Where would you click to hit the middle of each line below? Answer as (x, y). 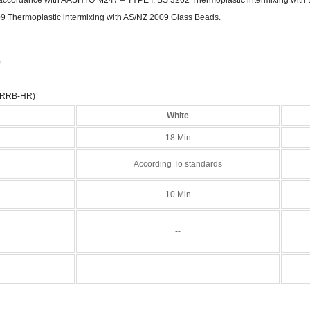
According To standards (178, 164)
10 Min (178, 194)
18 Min (178, 137)
